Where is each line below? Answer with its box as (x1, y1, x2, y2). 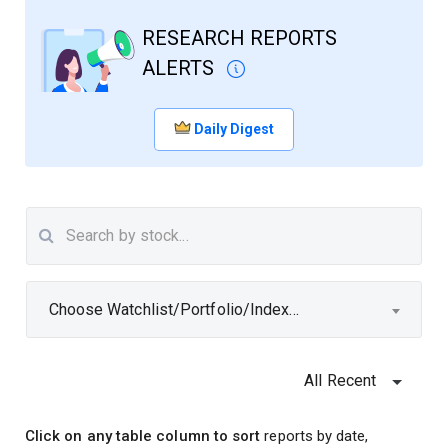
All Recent (304, 371, 389, 391)
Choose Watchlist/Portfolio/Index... (48, 299, 299, 319)
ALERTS (142, 55, 219, 80)
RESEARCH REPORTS (142, 25, 337, 50)
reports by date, (260, 427, 369, 446)
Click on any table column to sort (25, 427, 261, 446)
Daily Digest (194, 121, 274, 138)
